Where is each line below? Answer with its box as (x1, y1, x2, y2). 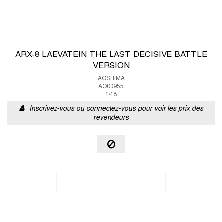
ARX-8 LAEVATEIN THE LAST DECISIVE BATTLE (15, 51, 207, 59)
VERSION (92, 62, 130, 70)
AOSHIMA (97, 76, 125, 82)
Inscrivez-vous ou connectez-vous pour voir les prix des (29, 106, 203, 112)
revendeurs (93, 115, 129, 121)
